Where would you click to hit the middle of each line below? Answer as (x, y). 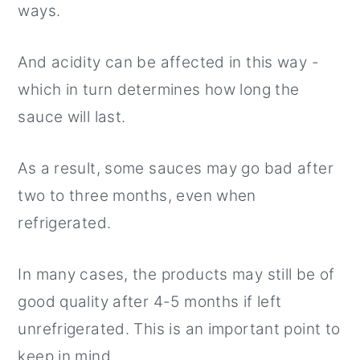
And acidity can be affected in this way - (168, 62)
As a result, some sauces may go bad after (176, 168)
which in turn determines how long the (159, 89)
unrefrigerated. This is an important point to (179, 329)
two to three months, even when (137, 195)
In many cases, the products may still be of (176, 274)
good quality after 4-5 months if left (150, 301)
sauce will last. (72, 117)
